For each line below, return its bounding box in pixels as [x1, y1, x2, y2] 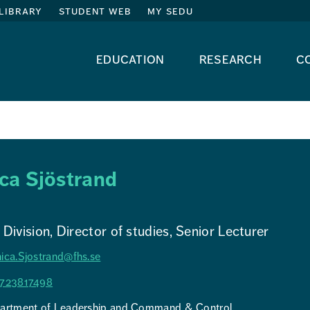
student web [58, 4, 131, 18]
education [95, 51, 165, 68]
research [199, 51, 262, 68]
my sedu [147, 4, 193, 18]
